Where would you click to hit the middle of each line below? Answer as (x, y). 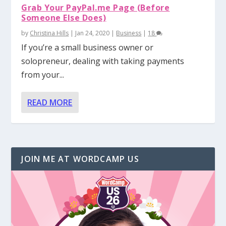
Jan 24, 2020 (93, 33)
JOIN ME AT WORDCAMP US (80, 159)
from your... (43, 74)
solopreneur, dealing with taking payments (103, 61)
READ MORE (50, 102)
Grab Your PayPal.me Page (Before (96, 7)
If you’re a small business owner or (88, 47)
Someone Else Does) (64, 17)
